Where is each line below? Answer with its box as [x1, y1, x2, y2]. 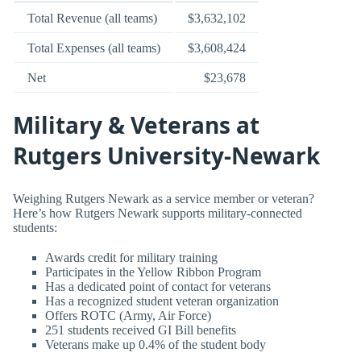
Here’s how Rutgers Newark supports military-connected [13, 205, 302, 220]
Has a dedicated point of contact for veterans [45, 279, 271, 293]
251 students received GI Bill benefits [45, 322, 236, 337]
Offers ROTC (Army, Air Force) [45, 308, 211, 322]
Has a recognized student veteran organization [45, 293, 279, 308]
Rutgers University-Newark [13, 140, 320, 172]
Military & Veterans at [13, 110, 259, 141]
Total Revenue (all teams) [27, 10, 157, 25]
